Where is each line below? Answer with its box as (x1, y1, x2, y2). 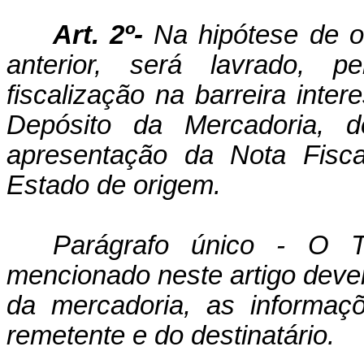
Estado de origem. (6, 171, 221, 200)
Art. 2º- (52, 20, 143, 50)
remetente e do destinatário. (6, 321, 335, 350)
